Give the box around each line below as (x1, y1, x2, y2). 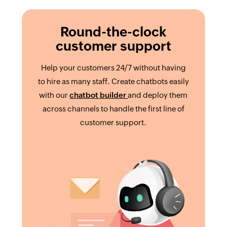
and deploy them (128, 90, 188, 99)
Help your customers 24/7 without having (41, 63, 186, 72)
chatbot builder (69, 90, 128, 99)
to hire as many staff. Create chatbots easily (37, 77, 189, 86)
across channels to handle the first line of (42, 104, 184, 113)
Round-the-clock (60, 24, 167, 40)
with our (39, 90, 70, 99)
